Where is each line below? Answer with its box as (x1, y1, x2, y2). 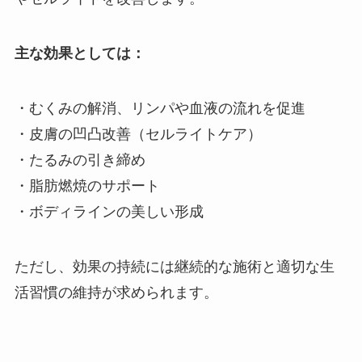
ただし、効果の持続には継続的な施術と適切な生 (14, 258, 335, 275)
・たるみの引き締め (14, 151, 145, 168)
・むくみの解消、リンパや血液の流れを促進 (14, 99, 305, 116)
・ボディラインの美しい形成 (14, 203, 204, 220)
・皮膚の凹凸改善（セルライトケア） (14, 125, 262, 142)
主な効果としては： (14, 45, 145, 62)
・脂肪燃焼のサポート (14, 177, 160, 194)
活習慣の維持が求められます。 (14, 284, 218, 301)
